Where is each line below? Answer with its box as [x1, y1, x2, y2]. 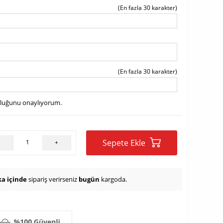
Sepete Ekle [102, 137, 147, 148]
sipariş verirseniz [27, 175, 79, 184]
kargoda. [100, 175, 127, 184]
